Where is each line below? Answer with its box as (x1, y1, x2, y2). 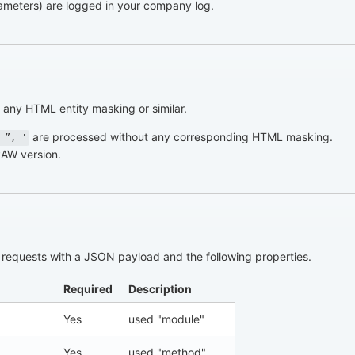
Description (128, 282, 192, 296)
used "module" (128, 312, 204, 326)
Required (63, 282, 113, 296)
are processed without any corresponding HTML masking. (29, 129, 333, 143)
